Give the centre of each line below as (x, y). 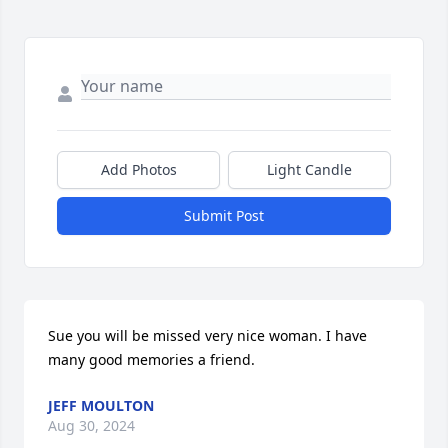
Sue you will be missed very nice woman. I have (207, 336)
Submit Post (224, 216)
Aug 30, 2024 (91, 426)
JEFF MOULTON (101, 406)
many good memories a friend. (151, 360)
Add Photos (138, 170)
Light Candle (309, 170)
